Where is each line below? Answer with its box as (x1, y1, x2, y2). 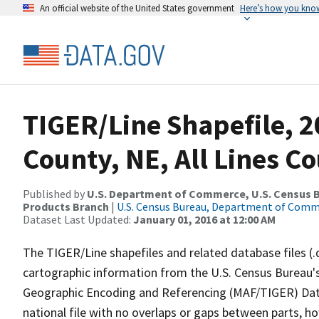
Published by (23, 187, 87, 201)
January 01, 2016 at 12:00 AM (133, 212, 276, 226)
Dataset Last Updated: (23, 212, 133, 226)
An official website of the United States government (40, 2, 234, 14)
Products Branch (23, 199, 109, 214)
